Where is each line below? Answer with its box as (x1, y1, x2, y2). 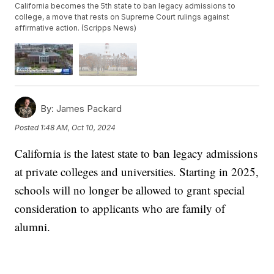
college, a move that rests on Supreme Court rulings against (15, 12, 230, 22)
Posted (15, 123, 41, 133)
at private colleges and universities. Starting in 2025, (15, 163, 259, 179)
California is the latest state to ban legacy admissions (15, 145, 258, 161)
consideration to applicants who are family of (15, 200, 226, 216)
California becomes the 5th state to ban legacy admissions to (15, 1, 236, 11)
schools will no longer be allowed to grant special (15, 182, 245, 198)
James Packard (54, 102, 122, 114)
